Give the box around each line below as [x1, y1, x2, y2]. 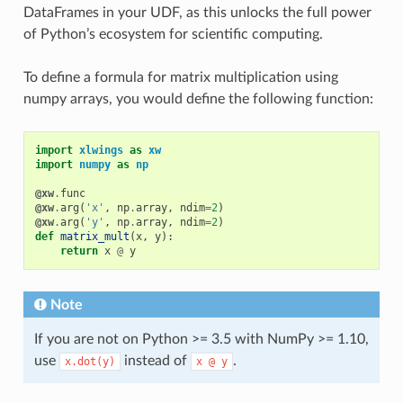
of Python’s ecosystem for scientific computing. [22, 27, 323, 42]
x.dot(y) [64, 355, 115, 369]
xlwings [78, 144, 123, 157]
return [59, 245, 98, 258]
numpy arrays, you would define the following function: [22, 92, 373, 107]
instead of [120, 354, 191, 369]
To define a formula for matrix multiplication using [22, 70, 338, 85]
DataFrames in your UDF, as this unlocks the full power [22, 5, 372, 21]
